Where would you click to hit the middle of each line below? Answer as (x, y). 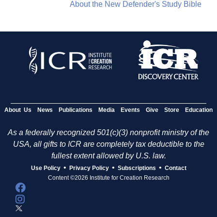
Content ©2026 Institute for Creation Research (108, 178)
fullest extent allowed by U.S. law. (108, 155)
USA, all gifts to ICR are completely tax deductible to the (108, 144)
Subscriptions (137, 168)
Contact (175, 168)
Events (130, 110)
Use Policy (46, 168)
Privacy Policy (89, 168)
